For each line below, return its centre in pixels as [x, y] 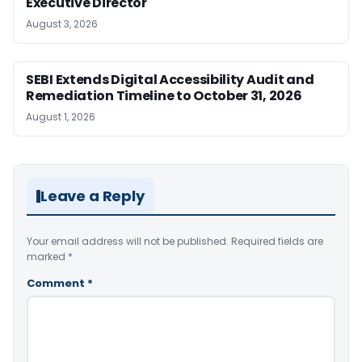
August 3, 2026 [62, 24]
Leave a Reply [93, 196]
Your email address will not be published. [128, 242]
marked [47, 257]
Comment [57, 284]
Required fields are [277, 242]
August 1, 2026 [61, 117]
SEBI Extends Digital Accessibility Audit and [170, 80]
